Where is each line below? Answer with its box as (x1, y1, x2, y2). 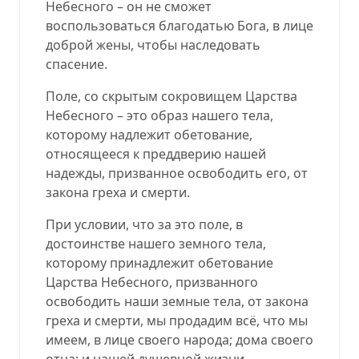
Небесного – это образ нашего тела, (46, 106, 273, 124)
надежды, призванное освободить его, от (46, 163, 308, 182)
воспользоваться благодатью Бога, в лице (46, 16, 313, 34)
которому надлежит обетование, (46, 125, 252, 143)
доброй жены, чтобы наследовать (46, 35, 260, 54)
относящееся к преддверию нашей (46, 144, 266, 163)
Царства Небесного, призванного (46, 272, 258, 291)
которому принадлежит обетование (46, 253, 273, 272)
